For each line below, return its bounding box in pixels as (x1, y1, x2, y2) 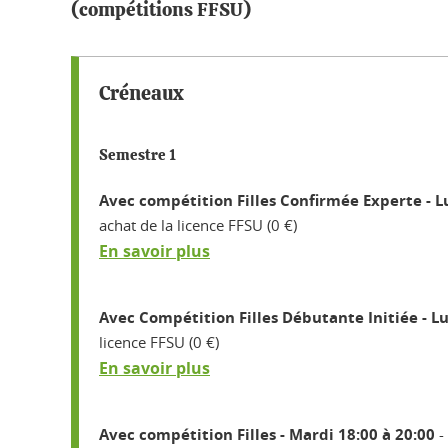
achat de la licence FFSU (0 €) (99, 214, 297, 235)
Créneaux (99, 83, 184, 104)
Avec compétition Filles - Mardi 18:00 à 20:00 (99, 423, 435, 445)
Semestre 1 (99, 147, 176, 163)
